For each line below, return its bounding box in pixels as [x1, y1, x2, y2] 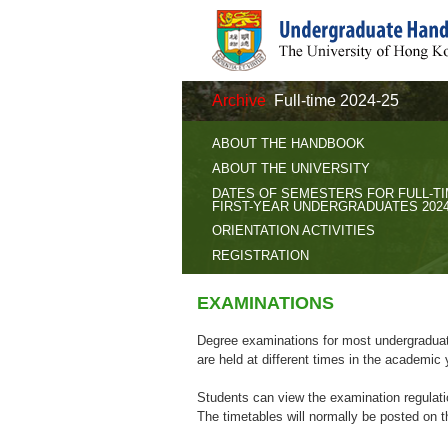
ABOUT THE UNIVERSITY [212, 161, 370, 176]
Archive [212, 92, 266, 109]
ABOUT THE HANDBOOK [212, 136, 365, 151]
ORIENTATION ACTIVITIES [212, 223, 375, 238]
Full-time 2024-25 [274, 92, 399, 109]
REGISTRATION [212, 248, 309, 263]
